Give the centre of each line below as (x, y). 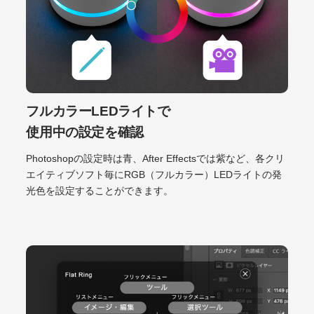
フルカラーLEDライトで (98, 111)
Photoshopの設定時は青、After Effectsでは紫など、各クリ (156, 158)
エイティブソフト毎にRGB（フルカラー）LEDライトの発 (154, 175)
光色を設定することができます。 (100, 191)
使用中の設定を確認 (85, 132)
